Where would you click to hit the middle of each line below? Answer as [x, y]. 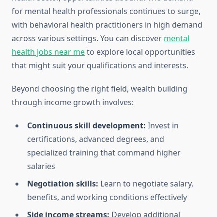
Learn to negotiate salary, [146, 184]
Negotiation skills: [63, 184]
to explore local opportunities [140, 52]
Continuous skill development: [86, 126]
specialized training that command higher [104, 153]
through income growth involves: [73, 102]
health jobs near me [48, 52]
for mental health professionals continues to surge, [106, 11]
